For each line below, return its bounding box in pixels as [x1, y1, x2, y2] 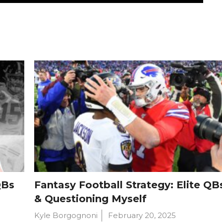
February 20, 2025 [108, 210, 176, 220]
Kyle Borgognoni [34, 210, 98, 220]
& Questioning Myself [34, 192, 147, 205]
